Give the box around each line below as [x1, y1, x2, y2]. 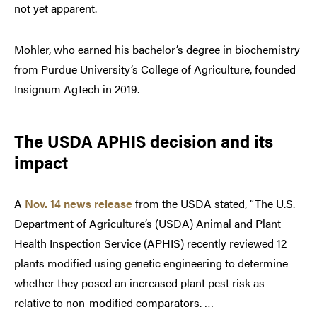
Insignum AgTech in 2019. [14, 80, 139, 97]
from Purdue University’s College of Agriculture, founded [14, 60, 296, 77]
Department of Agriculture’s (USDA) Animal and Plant [14, 214, 281, 231]
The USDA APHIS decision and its [14, 127, 273, 153]
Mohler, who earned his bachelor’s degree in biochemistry [14, 40, 300, 57]
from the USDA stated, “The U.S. [132, 195, 295, 212]
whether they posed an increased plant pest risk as [14, 274, 265, 291]
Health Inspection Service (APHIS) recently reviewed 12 [14, 234, 287, 251]
